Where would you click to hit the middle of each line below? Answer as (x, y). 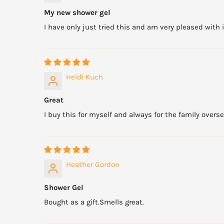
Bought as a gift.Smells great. (94, 202)
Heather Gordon (93, 165)
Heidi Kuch (84, 77)
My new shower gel (77, 13)
